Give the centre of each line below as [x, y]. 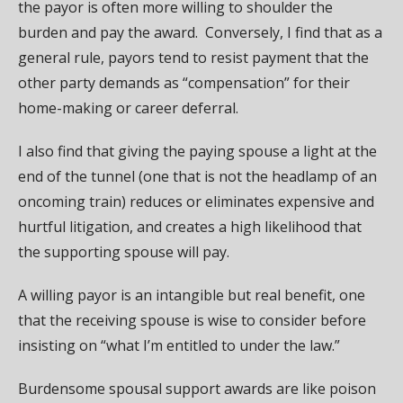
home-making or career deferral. [128, 107]
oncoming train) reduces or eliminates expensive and [196, 201]
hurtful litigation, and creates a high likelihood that [190, 226]
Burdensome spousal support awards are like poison [197, 388]
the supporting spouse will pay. [124, 251]
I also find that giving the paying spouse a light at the [197, 151]
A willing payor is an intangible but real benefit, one [192, 295]
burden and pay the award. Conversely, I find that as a [200, 32]
